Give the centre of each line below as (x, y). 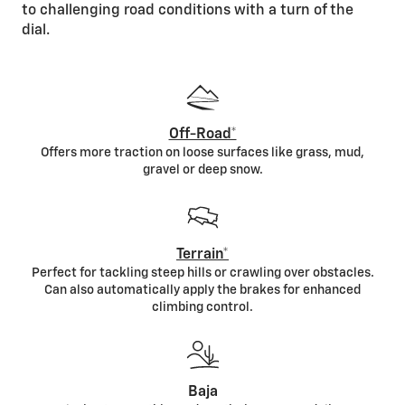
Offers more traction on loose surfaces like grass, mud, (202, 153)
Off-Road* (202, 135)
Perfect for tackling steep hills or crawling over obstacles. (202, 273)
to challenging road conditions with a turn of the (188, 11)
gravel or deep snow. (202, 170)
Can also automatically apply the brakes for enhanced (202, 291)
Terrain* (202, 255)
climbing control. (202, 308)
